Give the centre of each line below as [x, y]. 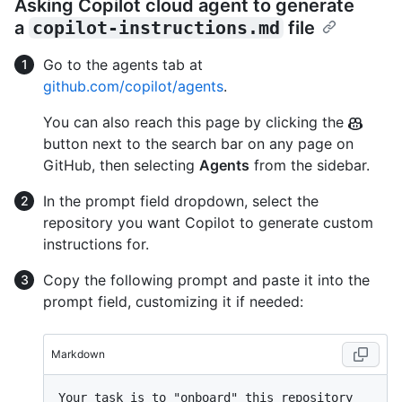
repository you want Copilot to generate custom [208, 222]
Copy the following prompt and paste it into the [206, 280]
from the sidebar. [310, 165]
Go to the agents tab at [123, 64]
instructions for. [96, 244]
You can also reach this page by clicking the [196, 122]
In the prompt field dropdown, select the [181, 201]
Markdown [78, 354]
